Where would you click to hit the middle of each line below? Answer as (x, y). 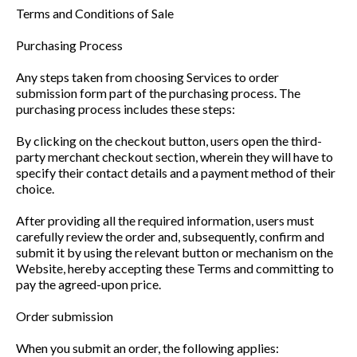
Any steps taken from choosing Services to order (147, 77)
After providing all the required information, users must (165, 220)
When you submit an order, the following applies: (147, 348)
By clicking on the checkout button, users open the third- (169, 141)
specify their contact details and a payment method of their (176, 173)
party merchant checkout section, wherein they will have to (175, 157)
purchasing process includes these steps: (126, 109)
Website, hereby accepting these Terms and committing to (175, 268)
